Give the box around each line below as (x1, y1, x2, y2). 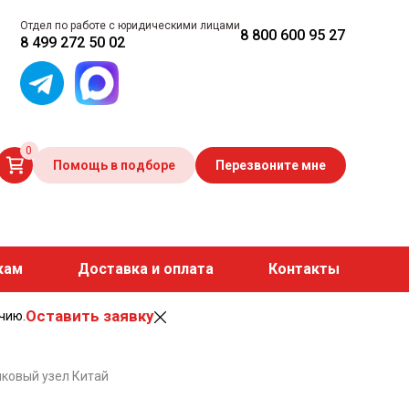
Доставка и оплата (77, 260, 214, 278)
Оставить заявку (25, 307, 153, 325)
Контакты (267, 260, 340, 278)
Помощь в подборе (52, 157, 175, 173)
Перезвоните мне (215, 157, 326, 173)
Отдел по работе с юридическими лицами (20, 19, 241, 32)
